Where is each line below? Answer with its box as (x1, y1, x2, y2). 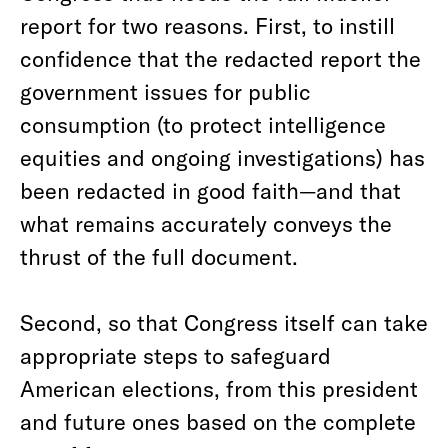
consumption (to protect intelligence (20, 111, 386, 137)
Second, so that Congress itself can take (20, 309, 428, 335)
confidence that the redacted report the (20, 45, 421, 71)
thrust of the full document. (20, 243, 298, 269)
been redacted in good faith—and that (20, 177, 401, 203)
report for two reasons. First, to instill (20, 12, 395, 38)
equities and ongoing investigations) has (20, 144, 425, 170)
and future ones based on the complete (20, 408, 416, 434)
